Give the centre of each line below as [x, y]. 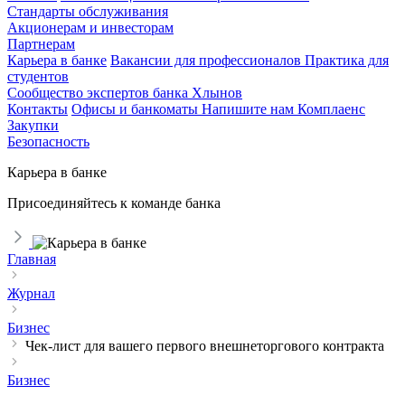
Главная [32, 259]
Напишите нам [250, 109]
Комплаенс [331, 109]
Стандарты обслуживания [88, 11]
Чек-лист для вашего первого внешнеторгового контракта [205, 346]
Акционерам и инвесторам [90, 28]
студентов [38, 76]
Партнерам [41, 44]
